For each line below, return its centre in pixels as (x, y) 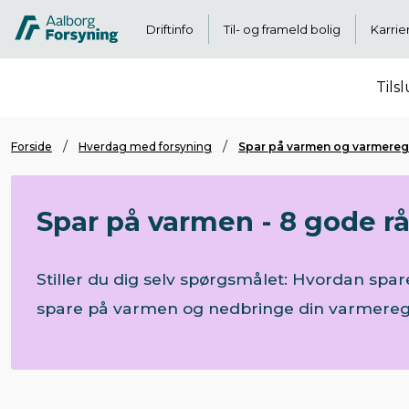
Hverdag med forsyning (145, 146)
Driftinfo (169, 29)
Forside (31, 146)
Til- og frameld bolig (282, 29)
